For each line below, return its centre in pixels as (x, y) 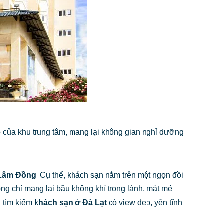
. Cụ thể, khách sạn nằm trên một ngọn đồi (110, 175)
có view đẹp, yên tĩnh (144, 202)
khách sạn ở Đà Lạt (70, 202)
